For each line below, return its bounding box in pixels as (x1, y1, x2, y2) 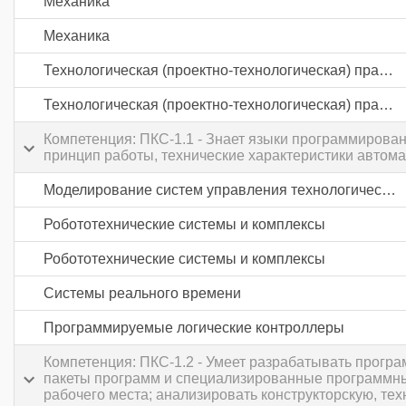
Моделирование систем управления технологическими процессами (382, 182, 396, 198)
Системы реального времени (43, 285, 241, 301)
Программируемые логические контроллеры (43, 320, 344, 335)
